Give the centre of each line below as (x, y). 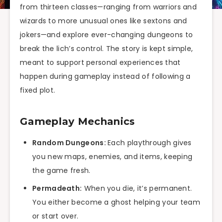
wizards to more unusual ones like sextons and (104, 21)
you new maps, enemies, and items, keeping (112, 157)
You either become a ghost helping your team (116, 202)
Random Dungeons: (70, 143)
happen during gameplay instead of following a (105, 77)
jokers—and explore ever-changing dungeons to (107, 35)
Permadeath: (57, 189)
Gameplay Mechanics (78, 121)
